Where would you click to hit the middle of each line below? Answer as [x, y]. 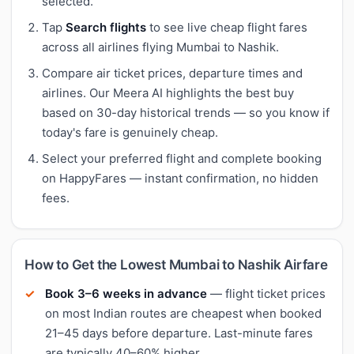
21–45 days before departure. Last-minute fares [179, 333]
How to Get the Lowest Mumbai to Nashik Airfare [176, 264]
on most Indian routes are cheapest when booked [183, 313]
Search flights [106, 27]
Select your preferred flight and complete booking [182, 158]
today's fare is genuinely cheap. [130, 132]
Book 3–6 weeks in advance [126, 293]
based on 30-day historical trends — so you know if [186, 112]
